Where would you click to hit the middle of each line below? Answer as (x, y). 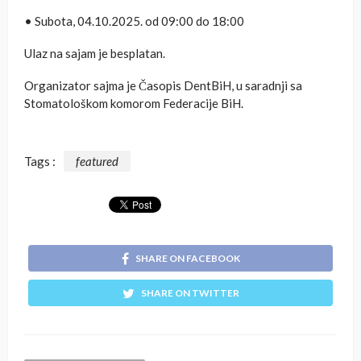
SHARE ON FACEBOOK (187, 258)
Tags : (40, 161)
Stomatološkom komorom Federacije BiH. (134, 103)
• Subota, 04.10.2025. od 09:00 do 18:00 (134, 21)
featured (97, 161)
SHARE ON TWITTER (190, 293)
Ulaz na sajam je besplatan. (95, 53)
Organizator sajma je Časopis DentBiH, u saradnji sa (163, 85)
